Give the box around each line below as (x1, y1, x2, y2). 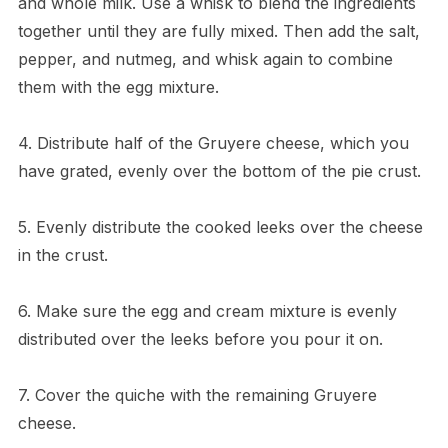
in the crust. (17, 245, 108, 266)
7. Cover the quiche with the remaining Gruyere (17, 385, 377, 406)
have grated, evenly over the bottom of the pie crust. (17, 161, 421, 182)
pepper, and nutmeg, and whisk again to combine (17, 49, 393, 70)
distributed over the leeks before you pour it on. (17, 329, 383, 350)
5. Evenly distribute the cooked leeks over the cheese (17, 217, 423, 238)
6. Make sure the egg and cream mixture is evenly (17, 301, 397, 322)
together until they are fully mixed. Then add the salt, (17, 21, 420, 42)
